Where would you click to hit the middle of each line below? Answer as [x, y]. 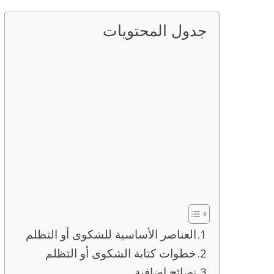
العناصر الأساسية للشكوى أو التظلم [111, 234]
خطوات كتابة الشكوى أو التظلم [121, 253]
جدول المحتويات [155, 30]
